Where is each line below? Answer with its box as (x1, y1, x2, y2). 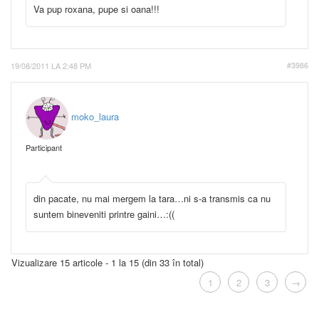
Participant (26, 141, 62, 153)
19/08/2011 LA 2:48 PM (11, 59, 91, 71)
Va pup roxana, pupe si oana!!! (33, 1, 162, 16)
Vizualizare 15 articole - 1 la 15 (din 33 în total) (11, 255, 204, 269)
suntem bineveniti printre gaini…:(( (33, 206, 174, 221)
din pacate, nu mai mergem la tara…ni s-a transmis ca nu (33, 191, 271, 205)
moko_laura (71, 110, 119, 124)
